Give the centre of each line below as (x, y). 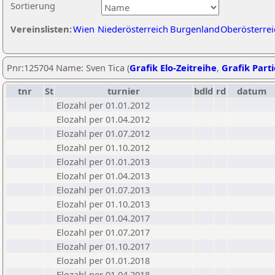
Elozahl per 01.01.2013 (103, 161)
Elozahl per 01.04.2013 (103, 176)
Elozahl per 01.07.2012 (103, 133)
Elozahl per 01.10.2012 (103, 147)
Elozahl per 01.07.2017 (103, 232)
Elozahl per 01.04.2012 (103, 119)
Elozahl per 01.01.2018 (103, 260)
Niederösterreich (133, 29)
